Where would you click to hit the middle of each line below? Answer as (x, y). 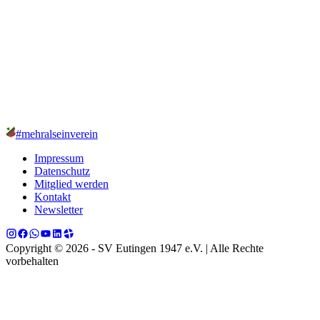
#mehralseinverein (56, 134)
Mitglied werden (71, 184)
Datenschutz (62, 171)
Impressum (59, 158)
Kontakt (52, 196)
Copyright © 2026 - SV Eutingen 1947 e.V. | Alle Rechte (135, 248)
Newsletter (59, 209)
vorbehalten (32, 261)
